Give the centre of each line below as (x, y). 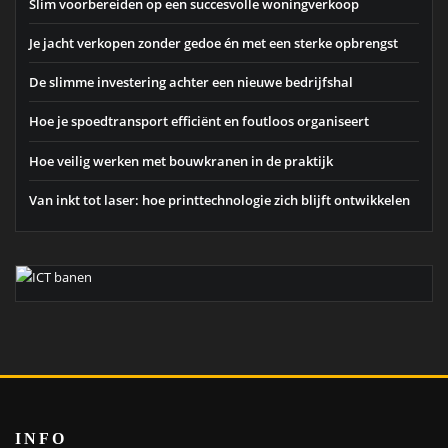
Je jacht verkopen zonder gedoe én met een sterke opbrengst (213, 42)
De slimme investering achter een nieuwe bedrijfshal (191, 82)
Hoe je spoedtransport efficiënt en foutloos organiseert (199, 121)
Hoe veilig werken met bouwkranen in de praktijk (181, 160)
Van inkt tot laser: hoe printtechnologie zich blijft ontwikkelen (219, 199)
